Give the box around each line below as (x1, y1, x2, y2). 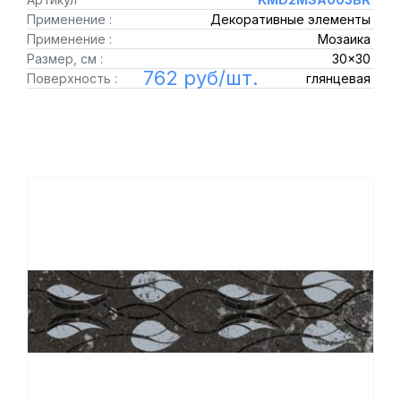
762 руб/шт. (142, 66, 259, 90)
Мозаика (317, 31, 371, 47)
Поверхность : (27, 71, 117, 86)
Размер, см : (27, 51, 103, 66)
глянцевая (305, 71, 371, 86)
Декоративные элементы (209, 12, 371, 27)
